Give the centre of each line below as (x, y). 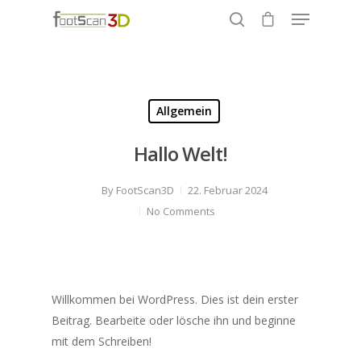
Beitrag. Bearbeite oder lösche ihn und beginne (174, 320)
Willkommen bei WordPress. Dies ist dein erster (175, 299)
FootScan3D (145, 190)
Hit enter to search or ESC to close (148, 96)
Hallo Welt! (180, 154)
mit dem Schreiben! (102, 341)
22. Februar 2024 (228, 190)
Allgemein (184, 111)
